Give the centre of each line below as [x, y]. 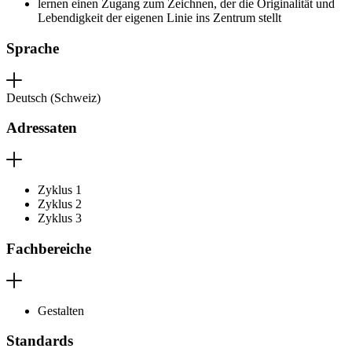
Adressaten [42, 128]
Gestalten [61, 310]
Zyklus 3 [60, 218]
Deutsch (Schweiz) [53, 97]
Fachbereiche [49, 248]
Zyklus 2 [60, 204]
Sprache [33, 48]
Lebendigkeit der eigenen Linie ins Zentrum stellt [159, 18]
